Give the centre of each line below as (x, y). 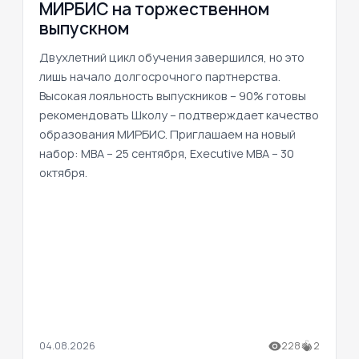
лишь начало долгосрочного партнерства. (160, 76)
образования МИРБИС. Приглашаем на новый (167, 134)
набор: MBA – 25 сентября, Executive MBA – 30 (167, 153)
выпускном (84, 28)
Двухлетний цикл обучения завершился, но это (172, 57)
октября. (63, 172)
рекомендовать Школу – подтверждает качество (179, 115)
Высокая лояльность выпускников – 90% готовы (173, 95)
